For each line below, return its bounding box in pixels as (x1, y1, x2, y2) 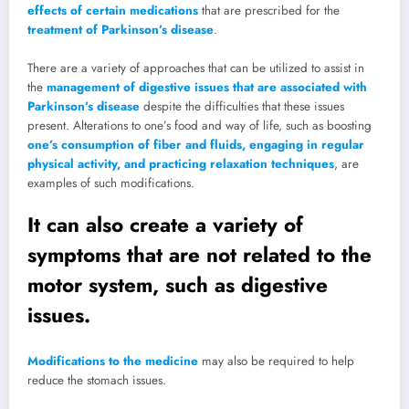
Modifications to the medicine (27, 351, 198, 370)
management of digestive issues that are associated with (47, 78, 367, 96)
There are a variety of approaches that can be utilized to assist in (27, 58, 364, 77)
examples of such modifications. (27, 173, 194, 192)
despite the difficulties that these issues (140, 97, 344, 115)
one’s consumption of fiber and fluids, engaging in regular (27, 135, 364, 153)
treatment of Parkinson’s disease (27, 20, 214, 38)
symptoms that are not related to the (27, 240, 372, 270)
